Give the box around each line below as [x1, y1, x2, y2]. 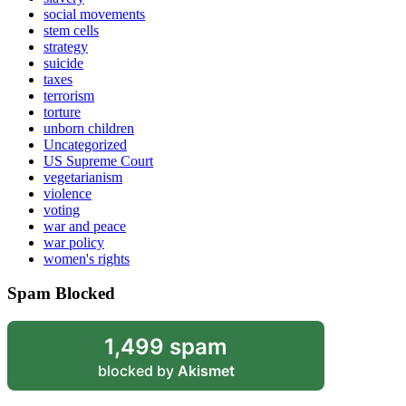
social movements [43, 5, 145, 22]
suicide [43, 54, 83, 71]
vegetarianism [43, 169, 122, 185]
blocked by [97, 361, 178, 380]
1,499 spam [104, 333, 227, 360]
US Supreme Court [43, 152, 153, 169]
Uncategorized [43, 136, 127, 152]
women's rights [43, 250, 130, 266]
